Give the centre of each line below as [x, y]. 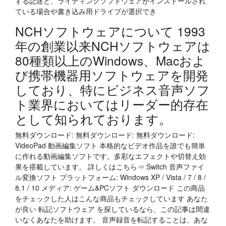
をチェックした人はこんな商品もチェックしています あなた [111, 198]
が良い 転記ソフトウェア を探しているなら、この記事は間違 [112, 209]
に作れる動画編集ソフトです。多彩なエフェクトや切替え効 [110, 156]
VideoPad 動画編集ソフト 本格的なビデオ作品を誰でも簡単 [110, 145]
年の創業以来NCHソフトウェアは [113, 46]
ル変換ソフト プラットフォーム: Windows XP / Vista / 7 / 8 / [110, 177]
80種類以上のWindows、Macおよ [110, 60]
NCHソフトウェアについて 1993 [110, 31]
